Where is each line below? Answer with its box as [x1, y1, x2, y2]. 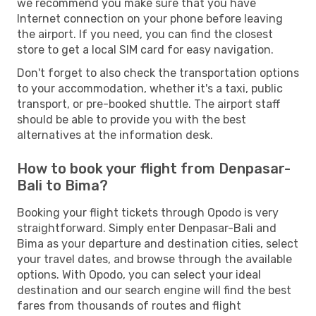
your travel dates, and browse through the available [17, 252, 292, 266]
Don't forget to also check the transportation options [17, 66, 299, 80]
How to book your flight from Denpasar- [17, 159, 291, 177]
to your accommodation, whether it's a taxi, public [17, 81, 283, 95]
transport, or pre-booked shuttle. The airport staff [17, 97, 280, 111]
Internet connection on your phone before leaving [17, 11, 283, 25]
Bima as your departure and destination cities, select [17, 236, 298, 250]
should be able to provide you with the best [17, 112, 246, 126]
